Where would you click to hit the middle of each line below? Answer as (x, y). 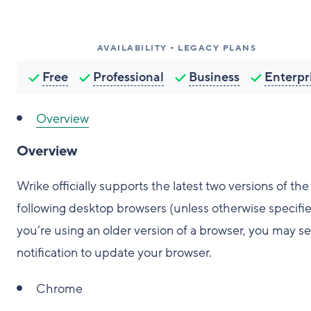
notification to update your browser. (114, 253)
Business (214, 77)
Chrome (59, 289)
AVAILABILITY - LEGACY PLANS (177, 48)
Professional (128, 77)
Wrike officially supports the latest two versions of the (163, 186)
